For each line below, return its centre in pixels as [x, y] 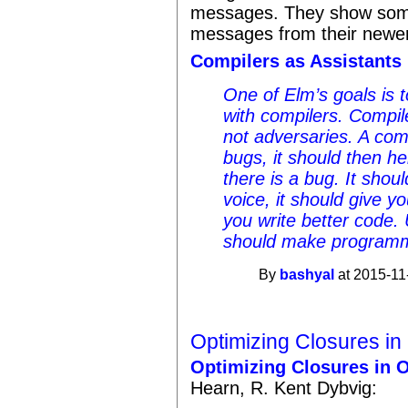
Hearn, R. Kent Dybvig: [284, 388]
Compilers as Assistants [296, 61]
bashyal [307, 274]
